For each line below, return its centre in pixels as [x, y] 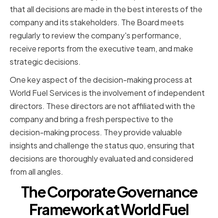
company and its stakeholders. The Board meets [97, 22]
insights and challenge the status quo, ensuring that [102, 145]
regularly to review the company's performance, [95, 36]
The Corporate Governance [109, 192]
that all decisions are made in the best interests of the [106, 9]
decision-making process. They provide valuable [96, 132]
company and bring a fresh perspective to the [91, 119]
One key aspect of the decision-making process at [101, 80]
